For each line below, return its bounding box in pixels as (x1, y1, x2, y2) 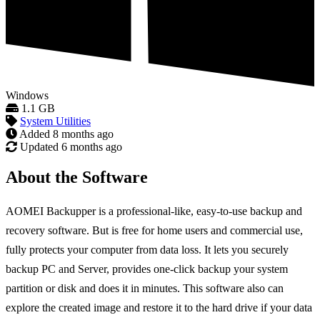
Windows (6, 89, 49, 102)
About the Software (6, 168, 148, 187)
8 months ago (53, 128, 114, 141)
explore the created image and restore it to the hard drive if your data (6, 301, 312, 314)
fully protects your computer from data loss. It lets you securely (6, 244, 289, 256)
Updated (20, 141, 59, 154)
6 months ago (61, 141, 122, 154)
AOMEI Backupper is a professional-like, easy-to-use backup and (6, 205, 302, 218)
